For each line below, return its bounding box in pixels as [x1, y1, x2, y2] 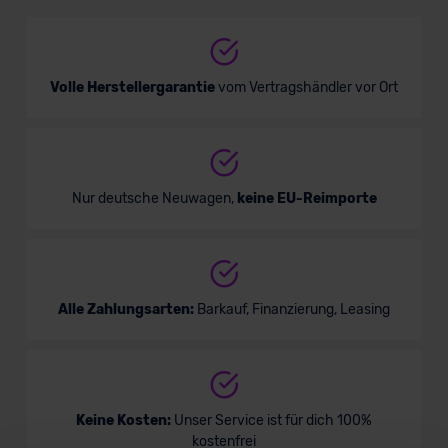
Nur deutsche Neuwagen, [71, 190, 237, 207]
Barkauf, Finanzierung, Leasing [194, 301, 390, 318]
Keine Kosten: [76, 412, 171, 429]
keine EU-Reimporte [236, 190, 377, 207]
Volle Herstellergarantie [50, 79, 215, 96]
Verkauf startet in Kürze [57, 65, 224, 83]
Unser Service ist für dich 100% [171, 412, 372, 429]
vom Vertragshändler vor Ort [215, 79, 398, 96]
